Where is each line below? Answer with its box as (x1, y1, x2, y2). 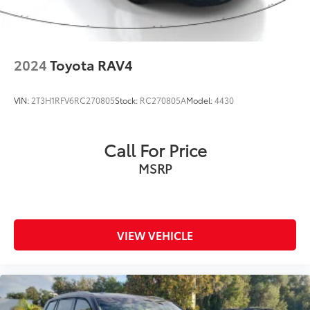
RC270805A (140, 94, 186, 107)
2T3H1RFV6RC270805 (31, 94, 115, 107)
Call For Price (103, 138, 207, 162)
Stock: (115, 94, 140, 107)
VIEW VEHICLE (117, 227, 193, 244)
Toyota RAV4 (50, 55, 133, 75)
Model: (186, 94, 215, 107)
